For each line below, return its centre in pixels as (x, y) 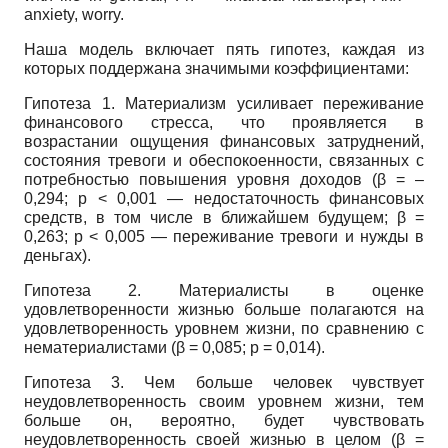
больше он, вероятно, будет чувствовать (224, 420)
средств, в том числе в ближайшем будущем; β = (224, 217)
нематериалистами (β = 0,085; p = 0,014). (174, 347)
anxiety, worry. (74, 14)
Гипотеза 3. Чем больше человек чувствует (224, 382)
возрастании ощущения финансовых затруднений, (224, 141)
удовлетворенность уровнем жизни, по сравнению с (224, 328)
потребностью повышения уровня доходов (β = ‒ (224, 179)
